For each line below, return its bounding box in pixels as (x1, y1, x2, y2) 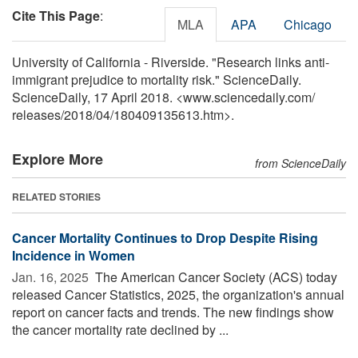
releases (12, 105, 61, 124)
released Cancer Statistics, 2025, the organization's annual (12, 284, 344, 304)
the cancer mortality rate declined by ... (12, 320, 229, 339)
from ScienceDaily (255, 154, 346, 171)
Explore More (12, 148, 103, 169)
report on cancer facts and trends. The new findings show (12, 302, 334, 321)
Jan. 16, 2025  (12, 267, 92, 286)
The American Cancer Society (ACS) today (92, 267, 337, 286)
